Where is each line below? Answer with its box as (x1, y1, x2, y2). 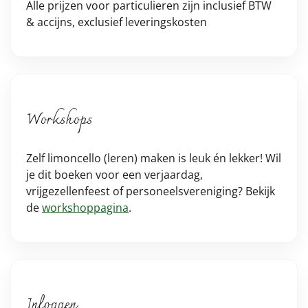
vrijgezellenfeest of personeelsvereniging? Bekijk (26, 184, 275, 199)
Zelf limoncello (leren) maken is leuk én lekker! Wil (26, 151, 281, 166)
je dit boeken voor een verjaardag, (26, 167, 203, 183)
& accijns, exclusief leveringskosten (26, 14, 207, 30)
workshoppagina (42, 200, 129, 216)
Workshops (26, 105, 92, 134)
